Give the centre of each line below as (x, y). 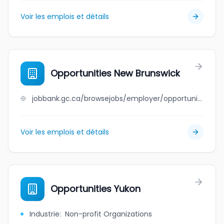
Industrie (44, 214)
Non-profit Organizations (108, 214)
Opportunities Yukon (95, 189)
